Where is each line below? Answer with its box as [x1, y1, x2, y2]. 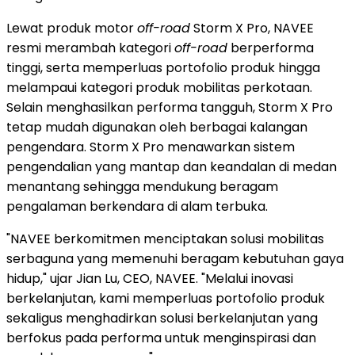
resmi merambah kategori [6, 38, 174, 57]
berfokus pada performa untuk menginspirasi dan [6, 328, 316, 347]
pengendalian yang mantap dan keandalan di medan [6, 157, 337, 176]
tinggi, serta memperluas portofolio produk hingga [6, 58, 320, 77]
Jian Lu [76, 269, 117, 288]
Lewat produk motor [6, 18, 137, 37]
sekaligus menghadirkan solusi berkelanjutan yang [6, 308, 318, 327]
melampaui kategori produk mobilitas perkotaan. [6, 78, 312, 97]
